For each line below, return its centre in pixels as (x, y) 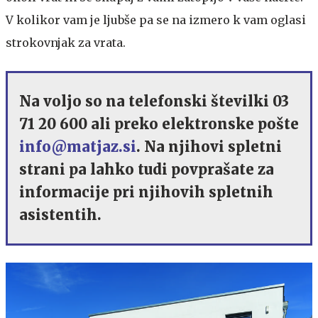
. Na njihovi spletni (209, 146)
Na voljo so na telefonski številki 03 (154, 101)
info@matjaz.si (78, 146)
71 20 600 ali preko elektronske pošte (159, 124)
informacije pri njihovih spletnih (146, 192)
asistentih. (62, 214)
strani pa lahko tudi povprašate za (147, 169)
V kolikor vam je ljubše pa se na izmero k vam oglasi (156, 20)
